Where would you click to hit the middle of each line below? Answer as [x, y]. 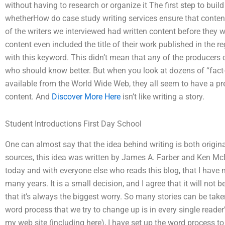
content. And [28, 97]
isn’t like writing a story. [162, 97]
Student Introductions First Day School [73, 124]
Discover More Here [86, 97]
